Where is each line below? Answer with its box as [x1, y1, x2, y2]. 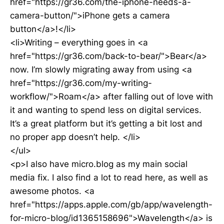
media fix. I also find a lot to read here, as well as [10, 172, 208, 182]
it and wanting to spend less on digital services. [10, 105, 201, 115]
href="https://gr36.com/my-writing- [10, 78, 152, 88]
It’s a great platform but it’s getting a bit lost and [10, 118, 202, 128]
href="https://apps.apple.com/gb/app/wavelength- [10, 199, 212, 209]
